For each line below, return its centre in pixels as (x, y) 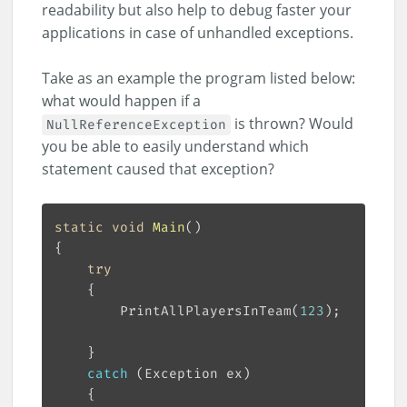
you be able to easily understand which (175, 147)
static (79, 227)
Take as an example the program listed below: (199, 79)
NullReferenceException (136, 125)
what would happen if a (121, 101)
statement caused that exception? (158, 169)
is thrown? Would (292, 124)
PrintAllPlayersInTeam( (210, 311)
